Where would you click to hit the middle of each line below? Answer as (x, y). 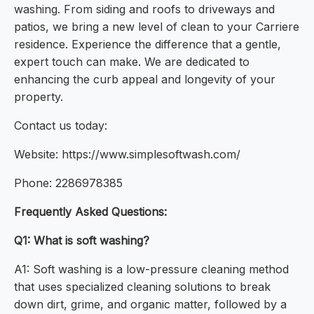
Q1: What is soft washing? (82, 241)
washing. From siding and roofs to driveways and (144, 9)
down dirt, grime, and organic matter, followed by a (150, 305)
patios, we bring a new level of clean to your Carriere (157, 27)
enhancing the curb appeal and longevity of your (145, 80)
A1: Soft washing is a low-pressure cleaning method (151, 269)
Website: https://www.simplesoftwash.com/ (127, 155)
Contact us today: (61, 126)
